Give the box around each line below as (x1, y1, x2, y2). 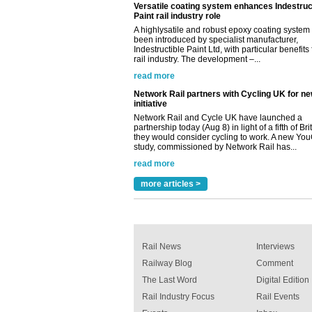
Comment (256, 258, 293, 268)
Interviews (256, 241, 295, 251)
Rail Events (256, 291, 299, 302)
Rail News (142, 241, 181, 251)
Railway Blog (142, 258, 192, 268)
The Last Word (142, 274, 197, 285)
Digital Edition (256, 274, 309, 285)
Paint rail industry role (134, 130, 221, 140)
